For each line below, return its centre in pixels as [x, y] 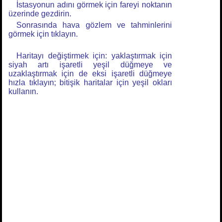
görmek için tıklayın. [43, 34]
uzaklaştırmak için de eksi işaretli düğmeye [90, 74]
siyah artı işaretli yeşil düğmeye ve [90, 65]
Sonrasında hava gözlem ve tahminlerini [94, 25]
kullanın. [23, 91]
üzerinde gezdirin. [40, 14]
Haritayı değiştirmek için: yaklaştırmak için [94, 56]
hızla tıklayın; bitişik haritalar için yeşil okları [90, 83]
